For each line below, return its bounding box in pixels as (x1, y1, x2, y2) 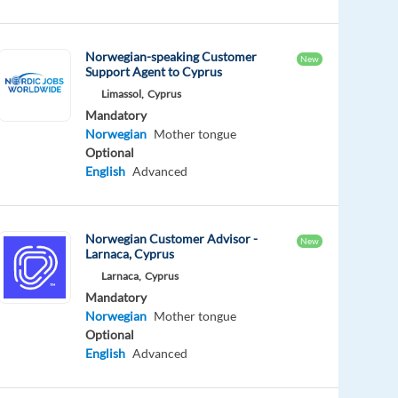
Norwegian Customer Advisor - (85, 230, 259, 246)
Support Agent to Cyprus (85, 63, 223, 79)
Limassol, (101, 86, 145, 100)
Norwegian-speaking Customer (85, 48, 258, 64)
